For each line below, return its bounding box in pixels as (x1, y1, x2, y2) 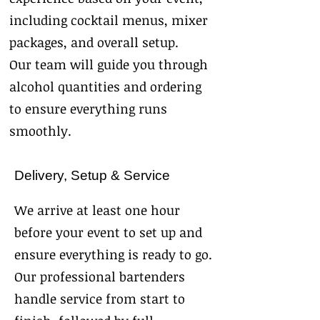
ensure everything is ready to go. (14, 246, 212, 263)
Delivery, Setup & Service (14, 168, 170, 183)
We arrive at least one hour (14, 201, 180, 219)
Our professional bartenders (14, 268, 185, 285)
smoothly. (9, 122, 71, 139)
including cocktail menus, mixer (9, 11, 208, 29)
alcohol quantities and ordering (9, 78, 201, 95)
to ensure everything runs (9, 100, 167, 117)
